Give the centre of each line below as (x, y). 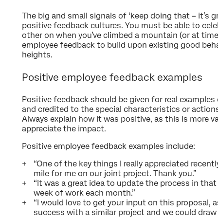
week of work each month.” (84, 193)
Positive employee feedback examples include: (109, 146)
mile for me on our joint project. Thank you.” (115, 173)
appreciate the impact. (64, 128)
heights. (37, 54)
